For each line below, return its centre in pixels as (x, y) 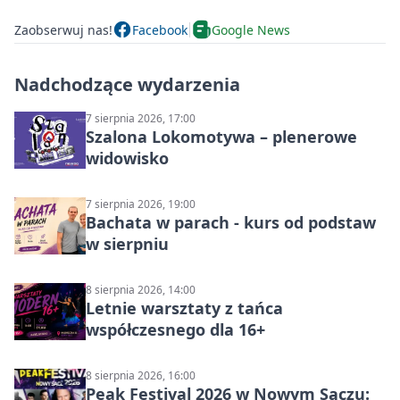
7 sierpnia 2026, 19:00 (141, 204)
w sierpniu (127, 244)
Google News (251, 29)
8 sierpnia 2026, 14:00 (141, 290)
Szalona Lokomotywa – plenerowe (221, 137)
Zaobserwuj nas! (63, 29)
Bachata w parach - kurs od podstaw (231, 223)
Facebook (160, 29)
